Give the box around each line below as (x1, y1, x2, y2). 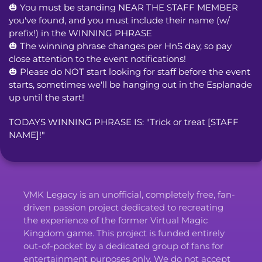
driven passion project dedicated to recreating (23, 201, 223, 213)
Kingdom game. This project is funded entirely (23, 227, 225, 239)
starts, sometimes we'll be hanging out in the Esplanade (9, 78, 252, 90)
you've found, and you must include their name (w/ (9, 14, 230, 26)
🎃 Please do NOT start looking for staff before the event (9, 65, 250, 77)
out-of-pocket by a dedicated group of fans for (23, 240, 223, 251)
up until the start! (9, 91, 84, 103)
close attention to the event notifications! (9, 53, 186, 64)
